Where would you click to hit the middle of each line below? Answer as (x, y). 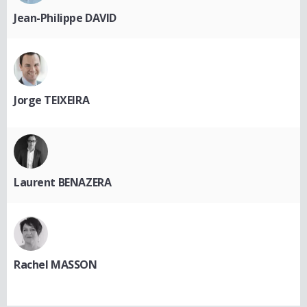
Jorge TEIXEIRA (52, 100)
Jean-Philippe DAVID (65, 18)
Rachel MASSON (56, 265)
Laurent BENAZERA (63, 183)
